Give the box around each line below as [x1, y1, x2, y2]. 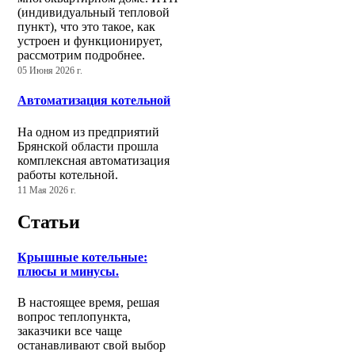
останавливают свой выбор [17, 338, 166, 352]
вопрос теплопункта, [17, 309, 131, 323]
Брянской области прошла [17, 139, 158, 153]
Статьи [17, 212, 80, 233]
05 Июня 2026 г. [17, 65, 82, 75]
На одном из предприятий [17, 124, 159, 139]
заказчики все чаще [17, 323, 122, 338]
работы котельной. [17, 167, 118, 181]
